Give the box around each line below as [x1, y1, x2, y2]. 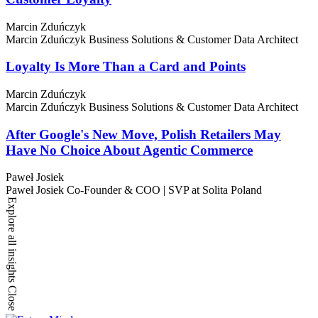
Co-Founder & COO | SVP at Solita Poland [67, 184, 262, 197]
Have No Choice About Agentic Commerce [6, 142, 253, 158]
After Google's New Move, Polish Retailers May [6, 126, 281, 142]
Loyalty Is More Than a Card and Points [6, 59, 246, 75]
